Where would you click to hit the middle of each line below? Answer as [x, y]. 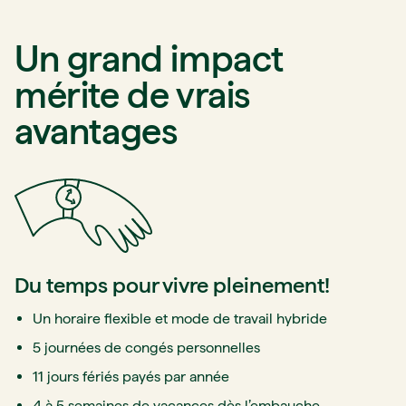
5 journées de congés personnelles [146, 348]
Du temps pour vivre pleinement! [172, 285]
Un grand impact [150, 59]
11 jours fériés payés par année [131, 377]
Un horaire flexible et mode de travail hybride [180, 319]
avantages [96, 131]
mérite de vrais [133, 95]
